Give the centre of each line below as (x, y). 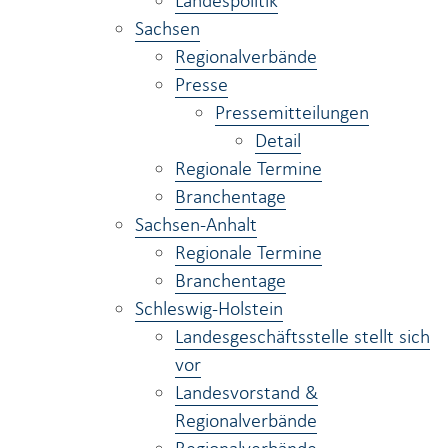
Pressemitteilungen (292, 112)
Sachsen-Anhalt (196, 224)
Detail (278, 140)
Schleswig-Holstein (209, 308)
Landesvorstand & (246, 392)
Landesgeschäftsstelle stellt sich (302, 336)
